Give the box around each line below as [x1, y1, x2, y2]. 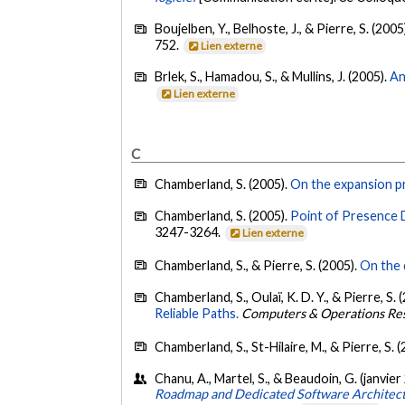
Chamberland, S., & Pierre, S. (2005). [155, 257, 361, 273]
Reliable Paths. [155, 306, 240, 322]
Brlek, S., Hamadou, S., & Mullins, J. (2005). [155, 69, 391, 85]
